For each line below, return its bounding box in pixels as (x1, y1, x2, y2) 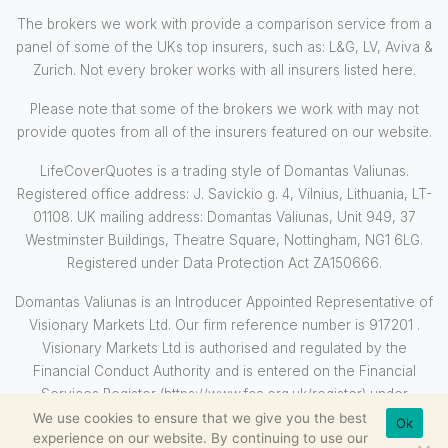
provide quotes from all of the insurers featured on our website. (16, 123, 432, 140)
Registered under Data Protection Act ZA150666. (66, 254, 382, 271)
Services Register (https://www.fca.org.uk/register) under (40, 385, 408, 402)
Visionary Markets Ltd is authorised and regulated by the (41, 339, 407, 356)
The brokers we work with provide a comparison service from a (16, 15, 432, 32)
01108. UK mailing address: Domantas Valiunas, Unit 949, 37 (32, 208, 416, 225)
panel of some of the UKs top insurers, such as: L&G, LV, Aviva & (15, 38, 433, 55)
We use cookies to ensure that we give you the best (33, 410, 368, 426)
